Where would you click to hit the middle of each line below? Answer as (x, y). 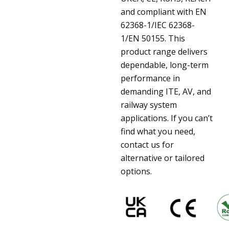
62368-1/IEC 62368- (158, 25)
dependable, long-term (165, 65)
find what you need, (158, 131)
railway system (149, 105)
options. (136, 171)
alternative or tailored (163, 158)
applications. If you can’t (167, 118)
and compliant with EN (164, 12)
